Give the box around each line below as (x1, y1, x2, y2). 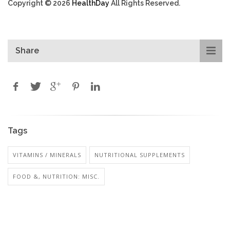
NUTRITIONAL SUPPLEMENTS (94, 150, 185, 159)
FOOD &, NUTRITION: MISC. (13, 172, 100, 180)
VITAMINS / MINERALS (13, 150, 81, 159)
